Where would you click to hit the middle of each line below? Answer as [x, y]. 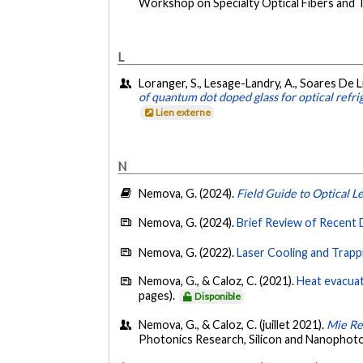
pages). [158, 296]
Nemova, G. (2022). [188, 252]
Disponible [218, 297]
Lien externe [184, 113]
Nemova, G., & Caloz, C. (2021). [218, 281]
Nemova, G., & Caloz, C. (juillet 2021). [233, 324]
